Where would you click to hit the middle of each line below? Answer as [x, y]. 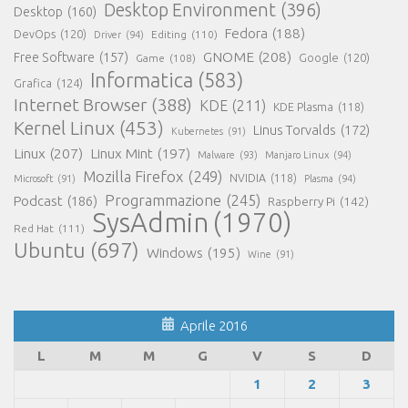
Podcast [38, 200]
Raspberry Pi [301, 201]
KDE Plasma [303, 106]
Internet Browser [80, 104]
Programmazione [163, 199]
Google [319, 57]
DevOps [35, 33]
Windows [175, 252]
